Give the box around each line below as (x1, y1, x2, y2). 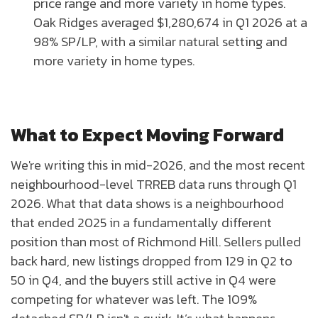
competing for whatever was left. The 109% (11, 289, 257, 309)
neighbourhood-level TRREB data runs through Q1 (11, 174, 297, 194)
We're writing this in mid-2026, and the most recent (11, 155, 305, 175)
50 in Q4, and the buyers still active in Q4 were (11, 270, 276, 290)
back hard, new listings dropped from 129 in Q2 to (11, 251, 292, 271)
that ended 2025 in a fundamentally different (11, 212, 272, 233)
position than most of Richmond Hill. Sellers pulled (11, 231, 301, 252)
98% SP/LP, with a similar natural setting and (33, 31, 287, 51)
